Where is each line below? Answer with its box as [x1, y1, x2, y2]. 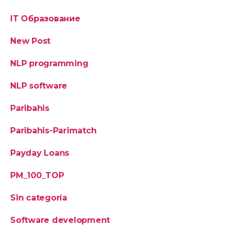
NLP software [10, 80, 68, 91]
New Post [10, 36, 51, 46]
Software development [10, 215, 110, 225]
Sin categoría [10, 192, 67, 203]
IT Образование [10, 13, 80, 23]
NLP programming [10, 58, 89, 68]
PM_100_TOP [10, 170, 64, 180]
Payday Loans [10, 148, 70, 158]
